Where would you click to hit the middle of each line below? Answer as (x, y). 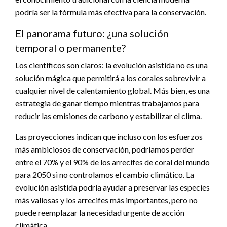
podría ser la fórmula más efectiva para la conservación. (111, 12)
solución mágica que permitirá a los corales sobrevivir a (110, 78)
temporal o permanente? (70, 47)
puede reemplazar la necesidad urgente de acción (100, 212)
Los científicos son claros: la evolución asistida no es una (111, 65)
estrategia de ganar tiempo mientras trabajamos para (107, 103)
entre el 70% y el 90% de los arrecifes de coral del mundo (112, 162)
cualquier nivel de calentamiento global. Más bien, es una (112, 90)
